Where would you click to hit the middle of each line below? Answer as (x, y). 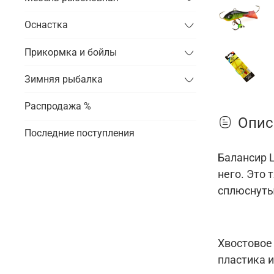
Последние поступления (80, 133)
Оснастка (46, 25)
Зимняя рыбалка (64, 79)
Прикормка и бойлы (71, 52)
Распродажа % (58, 106)
